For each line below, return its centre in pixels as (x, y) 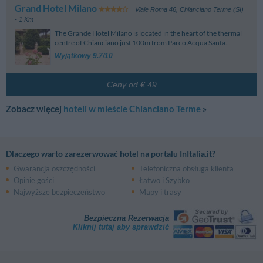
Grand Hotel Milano (56, 9)
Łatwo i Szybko (164, 181)
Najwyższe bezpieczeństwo (59, 192)
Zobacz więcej (35, 109)
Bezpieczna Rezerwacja (126, 218)
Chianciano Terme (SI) (211, 10)
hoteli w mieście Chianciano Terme (132, 109)
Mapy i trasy (160, 192)
